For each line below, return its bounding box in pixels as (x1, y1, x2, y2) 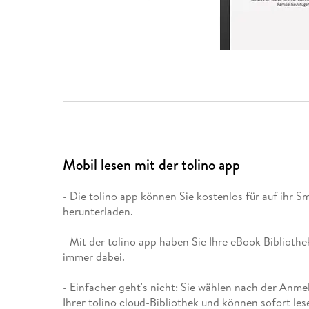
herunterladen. (63, 203, 134, 219)
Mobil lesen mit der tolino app (63, 153, 241, 175)
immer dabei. (63, 248, 126, 264)
